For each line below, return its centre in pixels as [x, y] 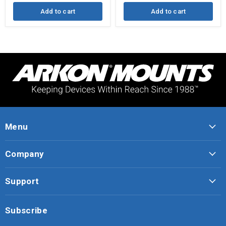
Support [22, 181]
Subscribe [26, 210]
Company [24, 154]
